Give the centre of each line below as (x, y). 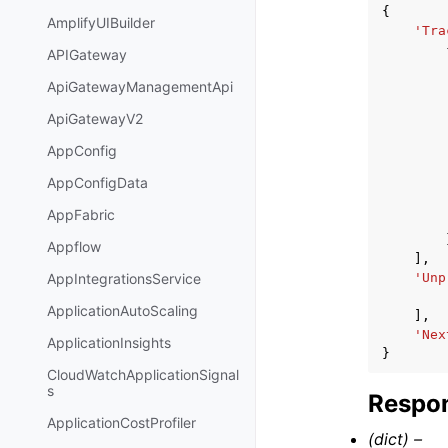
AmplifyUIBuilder (101, 23)
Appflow (74, 247)
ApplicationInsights (109, 343)
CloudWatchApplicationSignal (143, 375)
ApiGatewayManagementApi (140, 87)
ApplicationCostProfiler (121, 423)
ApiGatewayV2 (95, 119)
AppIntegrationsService (124, 279)
